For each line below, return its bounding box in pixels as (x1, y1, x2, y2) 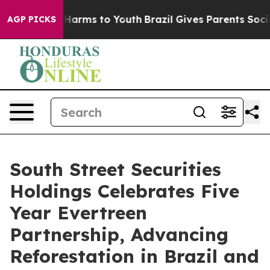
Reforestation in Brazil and (10, 245, 259, 268)
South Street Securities (10, 158, 221, 181)
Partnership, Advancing (10, 223, 228, 246)
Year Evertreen (10, 201, 147, 224)
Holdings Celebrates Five (10, 180, 239, 202)
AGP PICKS (7, 14, 56, 25)
